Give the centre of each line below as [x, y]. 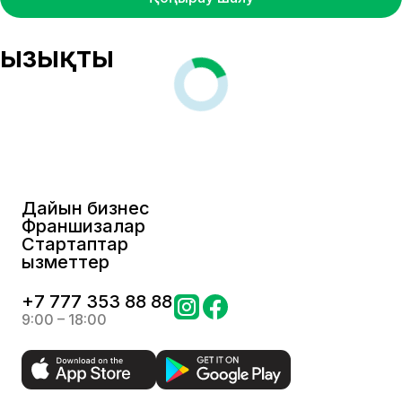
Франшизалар [83, 226]
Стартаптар [75, 244]
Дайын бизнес [86, 208]
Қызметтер [66, 262]
